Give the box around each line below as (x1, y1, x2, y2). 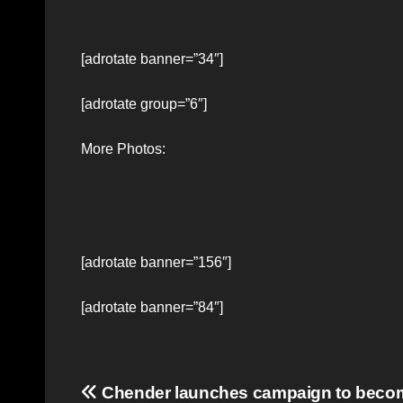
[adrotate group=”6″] (81, 95, 207, 112)
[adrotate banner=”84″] (81, 299, 223, 315)
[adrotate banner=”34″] (81, 50, 223, 67)
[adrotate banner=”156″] (81, 254, 231, 270)
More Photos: (81, 140, 166, 157)
